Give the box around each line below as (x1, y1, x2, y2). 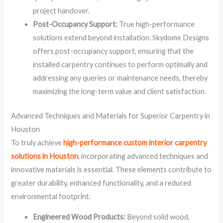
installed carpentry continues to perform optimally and (33, 60, 208, 69)
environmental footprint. (11, 192, 91, 201)
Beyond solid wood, (125, 213, 190, 222)
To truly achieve (11, 138, 64, 147)
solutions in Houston (11, 151, 79, 160)
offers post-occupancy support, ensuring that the (33, 46, 194, 55)
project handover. (33, 6, 90, 15)
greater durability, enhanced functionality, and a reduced (11, 178, 192, 187)
